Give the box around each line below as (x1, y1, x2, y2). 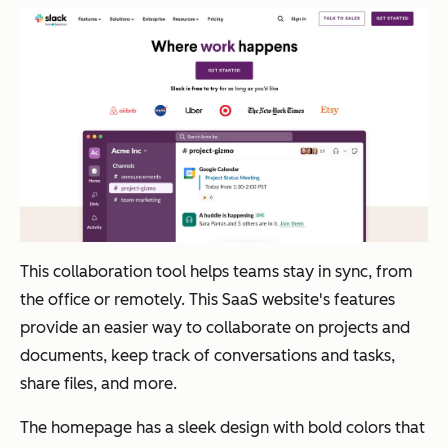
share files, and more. (20, 373, 177, 393)
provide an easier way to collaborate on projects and (20, 317, 410, 337)
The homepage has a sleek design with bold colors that (20, 417, 425, 437)
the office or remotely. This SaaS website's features (20, 289, 395, 309)
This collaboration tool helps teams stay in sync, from (20, 261, 413, 281)
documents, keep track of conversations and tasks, (20, 345, 395, 365)
